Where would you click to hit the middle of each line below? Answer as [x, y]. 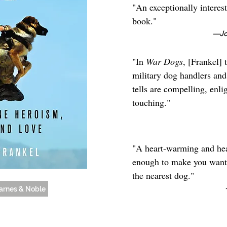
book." [144, 21]
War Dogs [164, 61]
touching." [151, 102]
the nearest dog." [163, 175]
